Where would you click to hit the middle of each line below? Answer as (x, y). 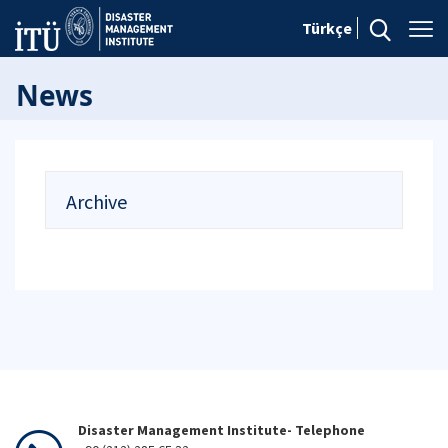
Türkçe (327, 28)
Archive (96, 201)
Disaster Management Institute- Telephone (221, 430)
